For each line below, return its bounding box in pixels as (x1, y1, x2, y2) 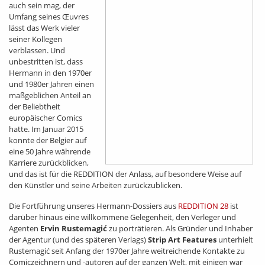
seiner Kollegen (9, 34, 62, 45)
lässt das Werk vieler (9, 22, 80, 34)
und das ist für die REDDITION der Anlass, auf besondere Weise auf (9, 169, 241, 180)
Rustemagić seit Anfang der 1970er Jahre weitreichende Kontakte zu (9, 245, 245, 257)
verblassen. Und (9, 45, 65, 56)
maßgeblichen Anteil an (9, 90, 91, 101)
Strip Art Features (148, 234, 216, 245)
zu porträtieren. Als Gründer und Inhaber (107, 223, 253, 234)
